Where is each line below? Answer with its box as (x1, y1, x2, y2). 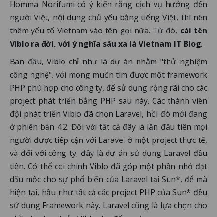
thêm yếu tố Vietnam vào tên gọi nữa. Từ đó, (10, 25, 178, 36)
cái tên (177, 25, 208, 36)
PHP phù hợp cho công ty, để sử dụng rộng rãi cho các (10, 82, 207, 93)
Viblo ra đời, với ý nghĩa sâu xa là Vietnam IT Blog (10, 38, 201, 49)
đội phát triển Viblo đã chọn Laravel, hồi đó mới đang (10, 108, 207, 119)
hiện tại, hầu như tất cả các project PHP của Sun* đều (10, 187, 207, 198)
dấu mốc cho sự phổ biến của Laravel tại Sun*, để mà (10, 174, 207, 185)
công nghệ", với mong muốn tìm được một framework (10, 69, 207, 80)
